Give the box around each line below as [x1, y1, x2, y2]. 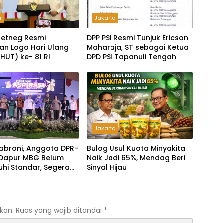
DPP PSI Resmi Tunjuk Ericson [86, 33, 188, 43]
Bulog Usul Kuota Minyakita [86, 143, 185, 154]
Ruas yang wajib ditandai [16, 205, 104, 216]
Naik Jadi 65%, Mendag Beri [86, 153, 185, 163]
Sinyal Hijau [86, 162, 127, 173]
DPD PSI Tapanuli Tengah [86, 52, 176, 62]
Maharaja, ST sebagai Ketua [86, 42, 189, 53]
